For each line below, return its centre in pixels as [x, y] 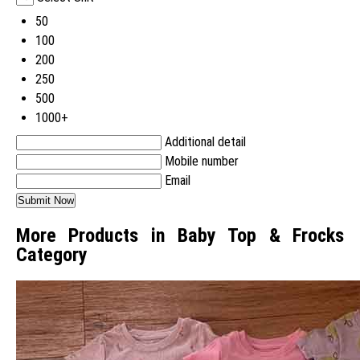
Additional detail [205, 142]
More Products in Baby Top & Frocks [180, 236]
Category [52, 255]
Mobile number [202, 162]
